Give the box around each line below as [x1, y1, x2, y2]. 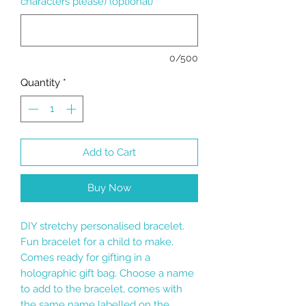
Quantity [20, 76, 60, 89]
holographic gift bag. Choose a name [20, 266, 194, 279]
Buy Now [87, 181, 131, 194]
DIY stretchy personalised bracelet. [20, 219, 184, 232]
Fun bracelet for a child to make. [20, 235, 173, 248]
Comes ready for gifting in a [20, 251, 150, 264]
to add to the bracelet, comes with [20, 282, 182, 295]
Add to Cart [83, 145, 136, 158]
